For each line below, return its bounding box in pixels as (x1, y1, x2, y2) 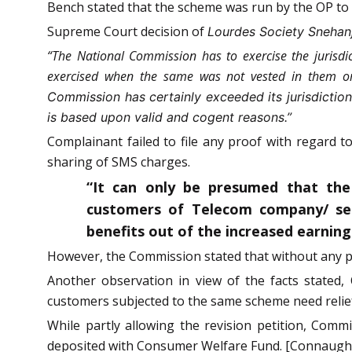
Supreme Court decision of (47, 22, 207, 40)
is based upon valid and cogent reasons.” (47, 108, 291, 125)
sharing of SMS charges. (47, 152, 190, 170)
